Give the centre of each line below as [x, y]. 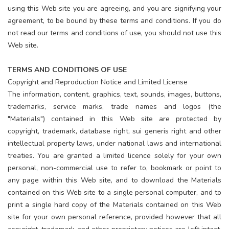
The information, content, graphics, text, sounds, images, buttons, [114, 94]
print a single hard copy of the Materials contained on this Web [114, 204]
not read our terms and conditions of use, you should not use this [114, 33]
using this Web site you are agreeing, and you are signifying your [114, 8]
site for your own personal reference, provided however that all [114, 217]
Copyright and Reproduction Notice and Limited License [98, 82]
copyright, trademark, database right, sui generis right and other [114, 131]
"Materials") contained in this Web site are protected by [114, 119]
